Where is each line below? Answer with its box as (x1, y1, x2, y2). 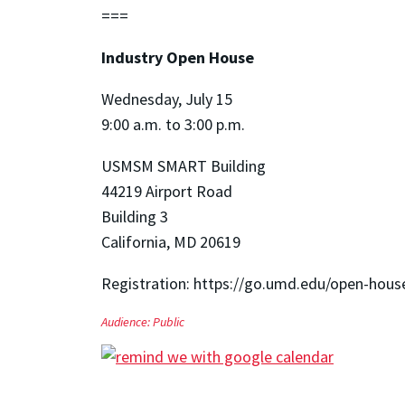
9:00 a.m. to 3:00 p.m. (101, 114, 245, 136)
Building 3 (101, 206, 168, 228)
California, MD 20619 (101, 231, 240, 253)
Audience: (101, 314, 153, 331)
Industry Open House (101, 47, 254, 69)
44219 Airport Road (101, 181, 232, 202)
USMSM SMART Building (101, 155, 266, 177)
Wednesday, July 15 (101, 89, 232, 110)
